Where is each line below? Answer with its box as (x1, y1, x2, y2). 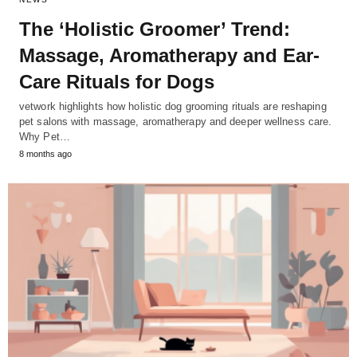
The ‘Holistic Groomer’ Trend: (19, 18, 290, 40)
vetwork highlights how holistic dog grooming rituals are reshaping (19, 100, 327, 112)
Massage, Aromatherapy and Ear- (19, 44, 320, 66)
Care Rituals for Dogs (19, 70, 214, 92)
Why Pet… (19, 130, 70, 143)
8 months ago (19, 148, 72, 159)
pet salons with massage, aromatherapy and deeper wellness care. (19, 115, 332, 127)
